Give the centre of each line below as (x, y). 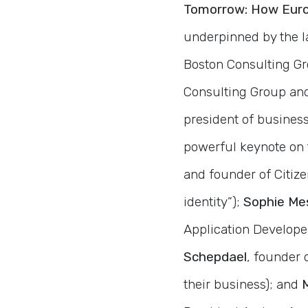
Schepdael (215, 257)
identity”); (213, 202)
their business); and (243, 285)
